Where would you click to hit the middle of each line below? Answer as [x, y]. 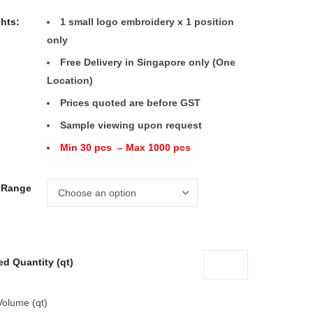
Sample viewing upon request [131, 125]
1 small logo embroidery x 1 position [147, 21]
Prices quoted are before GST [130, 102]
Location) [70, 80]
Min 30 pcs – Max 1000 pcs [125, 147]
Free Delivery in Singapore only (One [148, 62]
